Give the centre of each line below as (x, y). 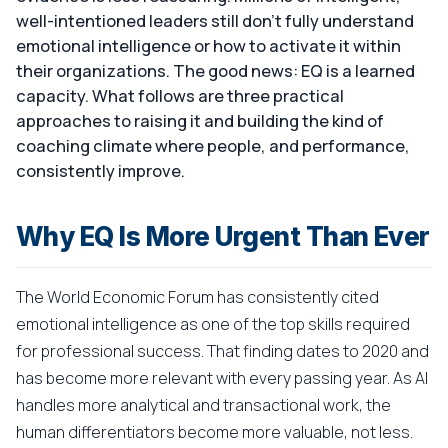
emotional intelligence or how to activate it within (208, 45)
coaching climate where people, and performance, (213, 145)
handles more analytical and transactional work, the (203, 405)
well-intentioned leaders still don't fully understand (215, 20)
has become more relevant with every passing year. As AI (222, 378)
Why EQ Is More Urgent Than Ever (223, 236)
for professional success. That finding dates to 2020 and (222, 351)
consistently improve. (100, 170)
